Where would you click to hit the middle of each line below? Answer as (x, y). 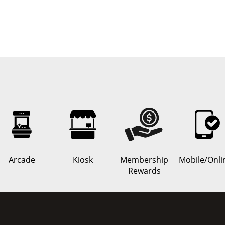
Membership (144, 160)
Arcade (22, 160)
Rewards (144, 171)
